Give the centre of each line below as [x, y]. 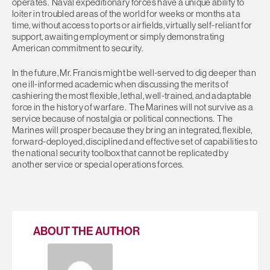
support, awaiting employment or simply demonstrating [118, 36]
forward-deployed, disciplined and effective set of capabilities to [135, 142]
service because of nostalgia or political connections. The [123, 119]
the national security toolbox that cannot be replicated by [121, 153]
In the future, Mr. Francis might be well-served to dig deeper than [134, 73]
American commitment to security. [78, 48]
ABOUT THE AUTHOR [87, 231]
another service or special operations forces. [98, 165]
